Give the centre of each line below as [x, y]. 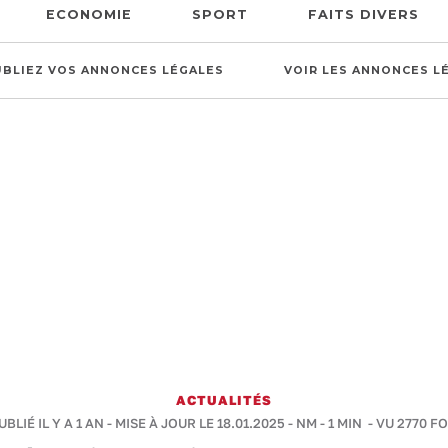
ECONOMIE [88, 14]
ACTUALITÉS [224, 400]
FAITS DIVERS [363, 14]
